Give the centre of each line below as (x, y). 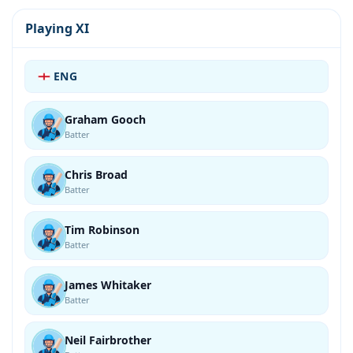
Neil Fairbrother (108, 340)
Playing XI (57, 28)
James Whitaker (108, 285)
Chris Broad (96, 175)
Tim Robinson (102, 230)
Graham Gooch (105, 119)
